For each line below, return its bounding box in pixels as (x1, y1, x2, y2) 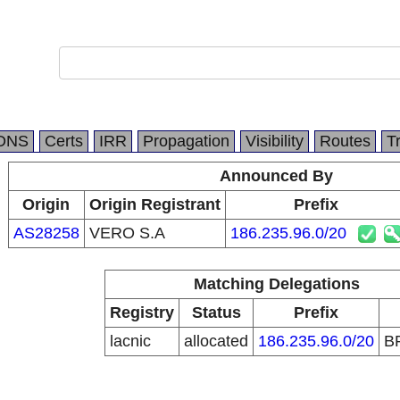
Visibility (246, 132, 304, 150)
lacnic (110, 332, 151, 350)
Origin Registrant (88, 196, 221, 213)
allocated (184, 332, 248, 350)
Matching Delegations (193, 275, 360, 293)
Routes (320, 132, 371, 150)
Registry (110, 304, 174, 321)
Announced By (220, 167, 333, 185)
